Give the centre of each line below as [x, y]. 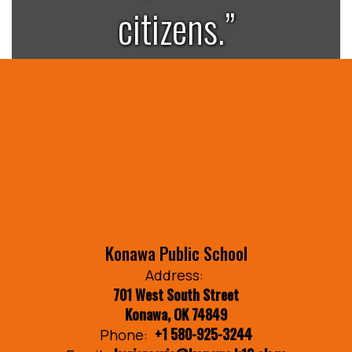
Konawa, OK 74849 [176, 314]
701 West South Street [176, 294]
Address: [174, 275]
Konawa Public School [176, 253]
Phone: [124, 334]
